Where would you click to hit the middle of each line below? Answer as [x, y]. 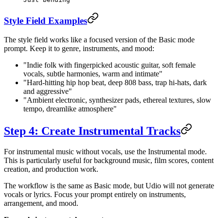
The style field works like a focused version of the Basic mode [99, 40]
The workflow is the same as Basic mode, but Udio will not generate [109, 185]
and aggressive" [48, 91]
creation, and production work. [51, 169]
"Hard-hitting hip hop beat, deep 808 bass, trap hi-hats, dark [115, 83]
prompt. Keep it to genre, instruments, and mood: [79, 49]
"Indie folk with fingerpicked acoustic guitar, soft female [109, 65]
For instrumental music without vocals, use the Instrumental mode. [105, 151]
